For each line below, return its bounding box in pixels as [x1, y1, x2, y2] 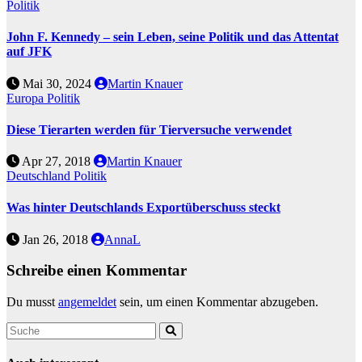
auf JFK [6, 44, 52, 59]
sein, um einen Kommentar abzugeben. [116, 295, 318, 309]
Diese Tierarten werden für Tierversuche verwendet [6, 122, 292, 137]
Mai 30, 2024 [19, 76, 95, 90]
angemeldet [58, 295, 116, 309]
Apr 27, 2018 [19, 154, 94, 169]
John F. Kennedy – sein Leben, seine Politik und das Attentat [6, 30, 339, 44]
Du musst [6, 295, 58, 309]
